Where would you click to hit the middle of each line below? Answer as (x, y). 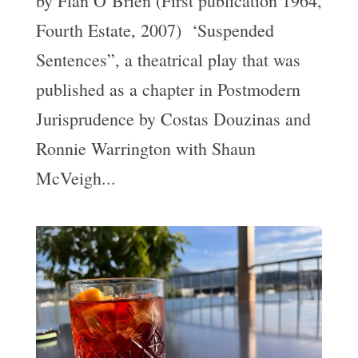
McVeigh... (76, 177)
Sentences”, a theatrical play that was (168, 59)
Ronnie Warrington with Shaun (145, 148)
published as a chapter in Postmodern (168, 89)
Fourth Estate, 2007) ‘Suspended (155, 30)
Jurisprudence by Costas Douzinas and (173, 118)
